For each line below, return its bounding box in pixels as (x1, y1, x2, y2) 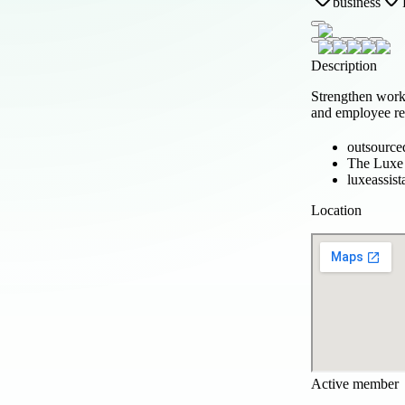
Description (311, 57, 377, 73)
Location (311, 202, 362, 218)
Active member (311, 375, 399, 391)
